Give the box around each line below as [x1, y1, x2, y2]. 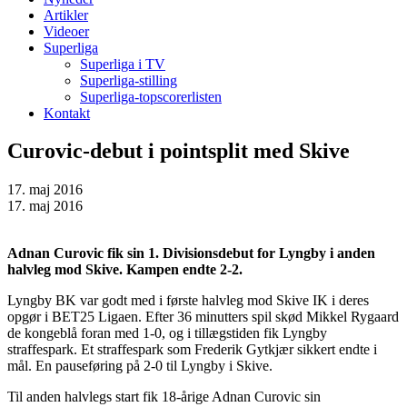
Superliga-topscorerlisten [80, 88, 222, 104]
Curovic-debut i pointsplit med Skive [7, 139, 350, 164]
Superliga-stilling [80, 72, 177, 88]
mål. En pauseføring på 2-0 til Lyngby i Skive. [7, 358, 273, 374]
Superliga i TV [80, 55, 165, 72]
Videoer [44, 23, 89, 39]
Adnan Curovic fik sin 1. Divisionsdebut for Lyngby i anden [7, 245, 375, 262]
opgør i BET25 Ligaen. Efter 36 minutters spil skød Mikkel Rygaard [7, 309, 399, 325]
